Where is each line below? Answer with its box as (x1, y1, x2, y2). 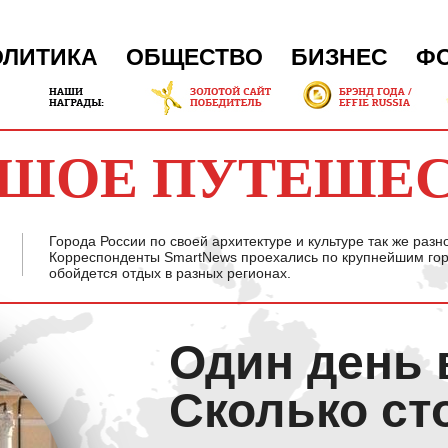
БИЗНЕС (291, 44, 388, 70)
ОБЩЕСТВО (126, 44, 263, 70)
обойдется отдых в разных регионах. (49, 265, 291, 281)
